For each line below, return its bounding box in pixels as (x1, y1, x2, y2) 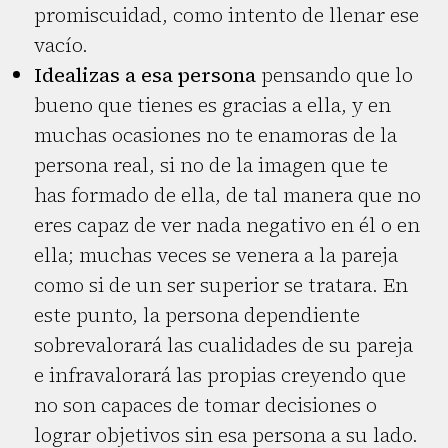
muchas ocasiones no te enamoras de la (34, 121, 397, 150)
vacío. (34, 31, 88, 60)
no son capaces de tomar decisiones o (34, 391, 377, 420)
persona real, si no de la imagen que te (34, 151, 388, 180)
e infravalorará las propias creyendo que (34, 361, 406, 390)
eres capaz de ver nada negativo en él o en (34, 211, 420, 240)
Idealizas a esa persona (34, 61, 256, 90)
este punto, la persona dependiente (34, 301, 360, 330)
